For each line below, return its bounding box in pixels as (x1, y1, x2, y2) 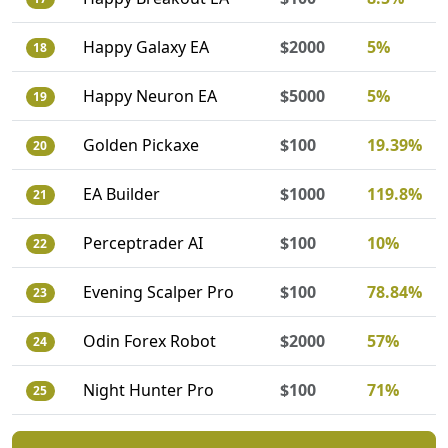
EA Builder (82, 183, 160, 205)
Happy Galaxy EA (82, 36, 209, 58)
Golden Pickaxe (82, 134, 199, 156)
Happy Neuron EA (82, 85, 217, 107)
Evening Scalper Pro (82, 281, 234, 303)
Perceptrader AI (82, 232, 203, 254)
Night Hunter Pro (82, 379, 214, 401)
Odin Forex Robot (82, 330, 216, 352)
